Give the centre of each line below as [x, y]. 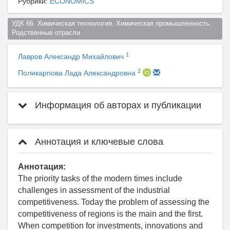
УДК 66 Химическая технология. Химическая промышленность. [111, 24]
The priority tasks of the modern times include [100, 179]
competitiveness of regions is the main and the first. [110, 214]
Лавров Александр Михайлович [72, 57]
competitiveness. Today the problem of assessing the [114, 202]
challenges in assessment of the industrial [94, 190]
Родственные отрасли [48, 33]
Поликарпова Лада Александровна [78, 73]
